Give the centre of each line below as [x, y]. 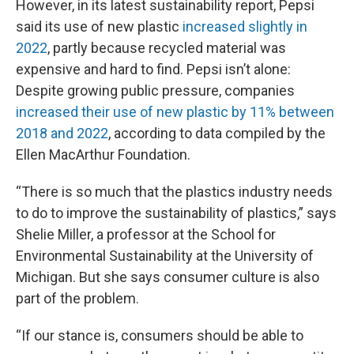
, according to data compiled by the [217, 133]
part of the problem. [77, 298]
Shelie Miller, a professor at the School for [146, 234]
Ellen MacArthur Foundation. [103, 154]
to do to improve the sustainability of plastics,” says [176, 213]
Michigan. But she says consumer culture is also [168, 277]
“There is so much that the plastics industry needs [174, 192]
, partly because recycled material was [167, 48]
